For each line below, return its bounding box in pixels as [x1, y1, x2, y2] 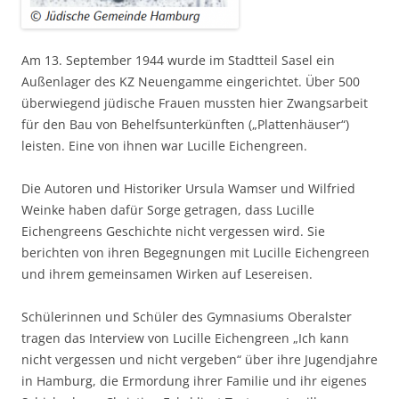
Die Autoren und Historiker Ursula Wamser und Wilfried [21, 180, 355, 198]
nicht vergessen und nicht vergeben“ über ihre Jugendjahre [21, 351, 378, 369]
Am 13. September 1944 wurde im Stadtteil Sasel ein [21, 52, 335, 69]
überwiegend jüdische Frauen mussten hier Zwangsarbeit [21, 94, 368, 112]
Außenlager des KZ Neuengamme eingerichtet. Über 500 [21, 73, 360, 91]
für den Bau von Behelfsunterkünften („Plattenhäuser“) [21, 116, 349, 134]
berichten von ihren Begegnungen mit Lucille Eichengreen [21, 244, 370, 262]
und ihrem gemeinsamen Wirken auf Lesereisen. [21, 265, 313, 283]
